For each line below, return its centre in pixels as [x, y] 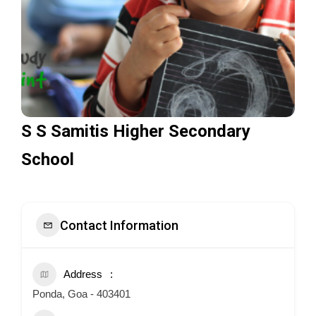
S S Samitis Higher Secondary [136, 131]
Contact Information [119, 225]
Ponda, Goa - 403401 [81, 294]
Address [83, 274]
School [48, 159]
